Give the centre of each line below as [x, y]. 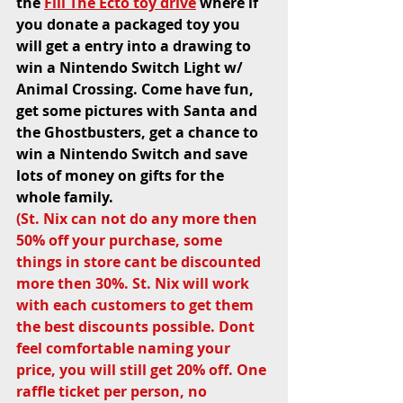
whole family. [67, 197]
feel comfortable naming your [125, 349]
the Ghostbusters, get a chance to [139, 133]
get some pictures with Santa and [139, 111]
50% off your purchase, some [121, 241]
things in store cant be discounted [140, 262]
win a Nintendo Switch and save [134, 154]
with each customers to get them [137, 305]
